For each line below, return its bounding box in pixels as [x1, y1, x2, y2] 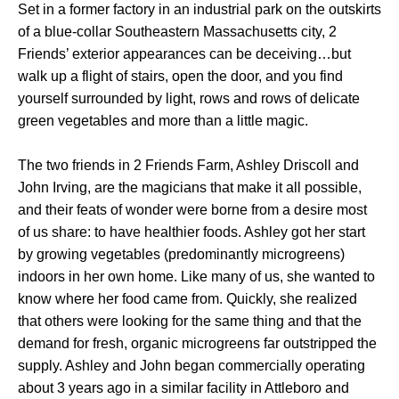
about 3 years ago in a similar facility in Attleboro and [18, 380, 349, 396]
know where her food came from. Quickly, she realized [18, 291, 357, 307]
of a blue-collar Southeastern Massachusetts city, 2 [18, 24, 337, 40]
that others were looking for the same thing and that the [18, 313, 362, 330]
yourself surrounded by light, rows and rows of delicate [18, 91, 360, 107]
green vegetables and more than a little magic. [18, 113, 308, 129]
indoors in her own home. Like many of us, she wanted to [18, 269, 375, 285]
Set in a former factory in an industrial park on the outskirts [18, 2, 381, 18]
